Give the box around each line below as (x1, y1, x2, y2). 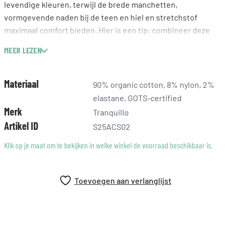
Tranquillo (92, 107, 129, 117)
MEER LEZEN (4, 45, 42, 55)
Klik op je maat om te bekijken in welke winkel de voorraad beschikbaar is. (4, 140, 213, 150)
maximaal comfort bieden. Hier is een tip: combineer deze (4, 25, 210, 35)
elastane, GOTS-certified (92, 93, 182, 103)
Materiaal (4, 78, 39, 90)
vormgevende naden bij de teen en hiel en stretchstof (4, 12, 198, 23)
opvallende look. (4, 51, 63, 61)
